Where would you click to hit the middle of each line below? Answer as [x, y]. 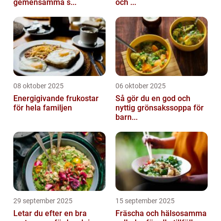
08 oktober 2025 [38, 86]
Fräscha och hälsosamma [161, 213]
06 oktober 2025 [141, 86]
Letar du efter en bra [50, 213]
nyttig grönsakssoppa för [160, 108]
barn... [127, 117]
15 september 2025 [145, 201]
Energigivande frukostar [56, 98]
